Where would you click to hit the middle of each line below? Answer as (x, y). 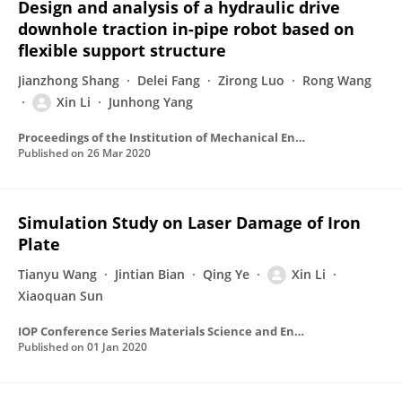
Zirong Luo (251, 80)
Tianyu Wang (57, 274)
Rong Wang (337, 80)
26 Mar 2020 (119, 153)
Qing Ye (226, 274)
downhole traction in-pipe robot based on (186, 29)
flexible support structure (122, 50)
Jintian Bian (150, 274)
